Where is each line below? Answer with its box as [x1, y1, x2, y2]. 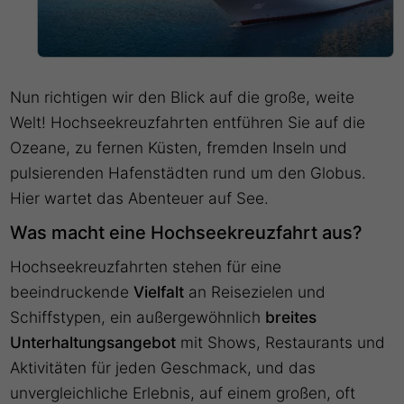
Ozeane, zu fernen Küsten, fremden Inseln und [10, 138, 348, 158]
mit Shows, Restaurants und [176, 333, 386, 353]
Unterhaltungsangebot [10, 333, 177, 353]
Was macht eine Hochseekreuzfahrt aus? [10, 222, 363, 244]
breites [265, 308, 317, 327]
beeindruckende [10, 282, 134, 302]
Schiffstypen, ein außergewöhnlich [10, 308, 266, 327]
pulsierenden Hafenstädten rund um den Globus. [10, 163, 367, 183]
